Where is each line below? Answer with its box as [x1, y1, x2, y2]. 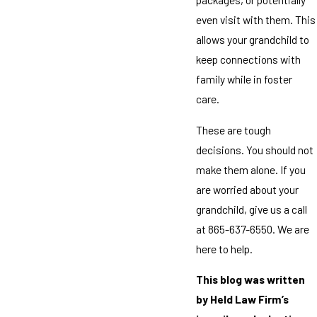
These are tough [195, 122, 271, 137]
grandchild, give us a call [195, 202, 307, 216]
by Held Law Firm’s [195, 292, 289, 306]
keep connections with [195, 52, 301, 67]
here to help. [195, 241, 253, 255]
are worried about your [195, 182, 299, 196]
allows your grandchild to [195, 33, 309, 47]
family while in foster [195, 72, 292, 86]
